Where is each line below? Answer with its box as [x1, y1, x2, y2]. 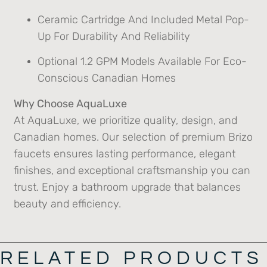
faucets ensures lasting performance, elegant [14, 147, 236, 160]
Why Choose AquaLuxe [14, 97, 128, 110]
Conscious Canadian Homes [38, 72, 176, 85]
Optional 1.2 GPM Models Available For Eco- [38, 55, 247, 69]
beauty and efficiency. [14, 197, 122, 210]
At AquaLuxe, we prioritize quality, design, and [14, 113, 238, 127]
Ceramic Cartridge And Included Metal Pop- [38, 13, 250, 26]
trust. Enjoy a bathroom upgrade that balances [14, 180, 241, 194]
